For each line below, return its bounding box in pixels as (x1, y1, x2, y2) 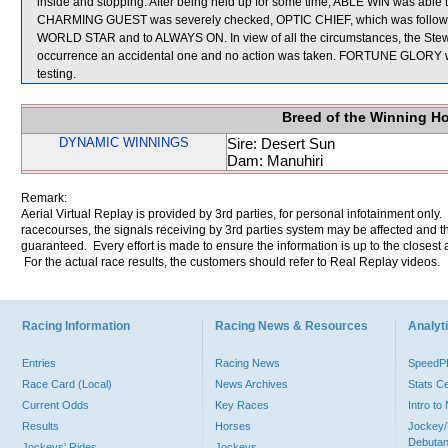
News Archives (215, 378, 288, 390)
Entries (22, 357, 56, 369)
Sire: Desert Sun (227, 135, 335, 152)
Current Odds (22, 399, 89, 411)
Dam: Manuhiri (227, 152, 323, 169)
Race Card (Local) (22, 378, 112, 390)
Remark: (21, 191, 67, 205)
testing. (37, 67, 76, 81)
